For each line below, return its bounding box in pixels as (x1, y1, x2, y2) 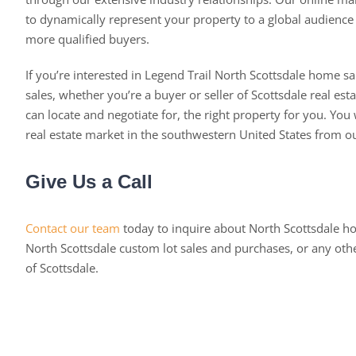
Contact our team (25, 220, 120, 237)
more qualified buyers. (25, 31, 149, 48)
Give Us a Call (25, 171, 153, 193)
